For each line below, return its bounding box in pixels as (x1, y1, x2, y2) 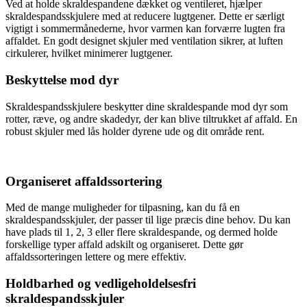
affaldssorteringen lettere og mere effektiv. (5, 251, 186, 263)
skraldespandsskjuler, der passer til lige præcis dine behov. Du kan (5, 214, 291, 226)
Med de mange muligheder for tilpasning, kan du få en (5, 201, 240, 214)
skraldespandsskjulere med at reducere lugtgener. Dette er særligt (5, 10, 284, 23)
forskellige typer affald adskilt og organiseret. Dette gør (5, 238, 243, 251)
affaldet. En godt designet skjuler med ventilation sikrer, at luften (5, 35, 283, 47)
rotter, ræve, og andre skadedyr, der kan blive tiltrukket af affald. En (5, 112, 297, 125)
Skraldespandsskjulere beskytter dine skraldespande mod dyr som (5, 100, 288, 112)
